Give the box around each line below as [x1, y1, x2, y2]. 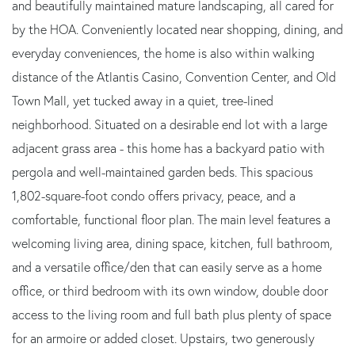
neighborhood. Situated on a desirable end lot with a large [12, 116, 327, 132]
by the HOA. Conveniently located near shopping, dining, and [12, 21, 343, 37]
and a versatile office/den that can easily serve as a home [12, 258, 322, 275]
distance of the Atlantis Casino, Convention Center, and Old [12, 68, 336, 85]
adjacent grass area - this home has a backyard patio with [12, 139, 325, 156]
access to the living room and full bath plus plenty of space [12, 306, 331, 323]
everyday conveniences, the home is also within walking [12, 44, 315, 61]
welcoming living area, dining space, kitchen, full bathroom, [12, 235, 333, 251]
